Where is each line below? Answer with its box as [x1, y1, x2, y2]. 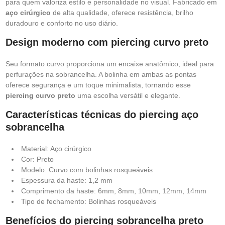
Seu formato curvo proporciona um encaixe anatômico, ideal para [6, 60, 214, 68]
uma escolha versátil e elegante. [75, 91, 180, 99]
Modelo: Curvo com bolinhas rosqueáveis [21, 166, 153, 174]
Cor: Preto [21, 155, 54, 163]
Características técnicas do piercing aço [6, 109, 198, 120]
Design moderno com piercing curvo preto [6, 37, 208, 48]
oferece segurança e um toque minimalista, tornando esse [6, 81, 191, 89]
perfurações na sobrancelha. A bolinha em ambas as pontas [6, 70, 196, 78]
